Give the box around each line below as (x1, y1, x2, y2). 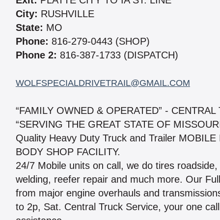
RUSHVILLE (38, 8, 94, 20)
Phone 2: (16, 50, 57, 61)
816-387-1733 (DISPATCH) (57, 50, 178, 61)
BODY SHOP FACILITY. (16, 146, 120, 158)
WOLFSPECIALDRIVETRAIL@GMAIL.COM (16, 78, 190, 88)
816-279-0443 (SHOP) (49, 36, 150, 47)
